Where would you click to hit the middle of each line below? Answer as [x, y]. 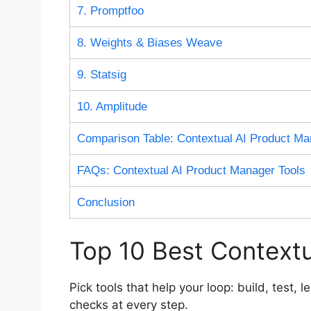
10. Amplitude [112, 106]
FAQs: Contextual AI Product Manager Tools [191, 170]
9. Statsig [101, 74]
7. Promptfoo [110, 10]
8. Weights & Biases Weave [149, 42]
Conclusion [106, 202]
